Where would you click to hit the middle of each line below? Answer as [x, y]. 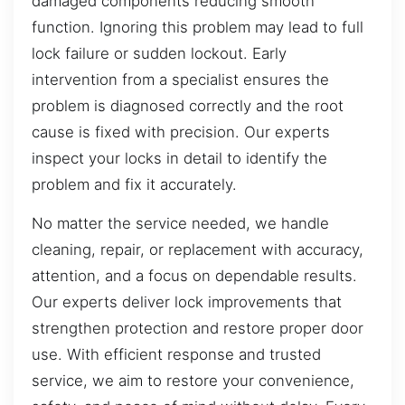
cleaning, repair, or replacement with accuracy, [198, 250]
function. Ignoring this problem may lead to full [198, 28]
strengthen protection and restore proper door [198, 329]
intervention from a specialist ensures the [180, 80]
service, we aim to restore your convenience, [193, 381]
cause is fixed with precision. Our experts [181, 132]
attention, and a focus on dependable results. [194, 276]
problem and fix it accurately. [134, 185]
